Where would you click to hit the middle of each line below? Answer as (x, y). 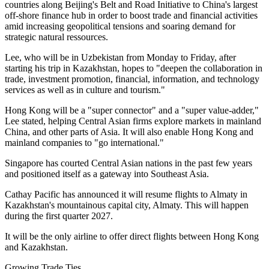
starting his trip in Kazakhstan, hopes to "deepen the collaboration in (134, 68)
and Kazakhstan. (36, 247)
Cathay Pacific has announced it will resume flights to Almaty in (126, 195)
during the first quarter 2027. (59, 216)
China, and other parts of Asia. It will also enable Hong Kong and (129, 132)
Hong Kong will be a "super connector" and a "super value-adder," (132, 110)
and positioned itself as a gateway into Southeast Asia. (107, 174)
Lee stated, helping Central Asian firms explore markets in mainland (133, 121)
